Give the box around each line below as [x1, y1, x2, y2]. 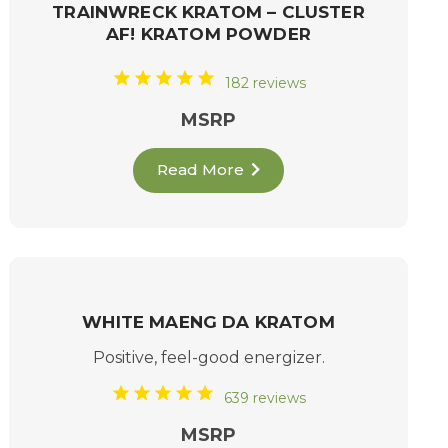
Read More [156, 160, 244, 180]
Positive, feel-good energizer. [92, 348, 325, 368]
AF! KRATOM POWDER [106, 24, 311, 45]
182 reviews [224, 73, 306, 92]
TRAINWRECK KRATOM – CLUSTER [52, 2, 365, 23]
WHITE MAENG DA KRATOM [82, 311, 335, 332]
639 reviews [224, 389, 307, 408]
